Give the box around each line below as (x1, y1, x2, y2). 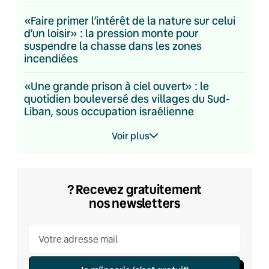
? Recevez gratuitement (67, 181, 202, 198)
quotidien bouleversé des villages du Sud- (24, 91, 231, 106)
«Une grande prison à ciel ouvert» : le (24, 79, 209, 93)
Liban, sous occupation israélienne (24, 104, 194, 118)
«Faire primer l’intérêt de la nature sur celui (24, 13, 235, 28)
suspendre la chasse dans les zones (24, 38, 202, 53)
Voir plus (111, 129, 150, 142)
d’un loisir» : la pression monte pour (24, 26, 199, 40)
